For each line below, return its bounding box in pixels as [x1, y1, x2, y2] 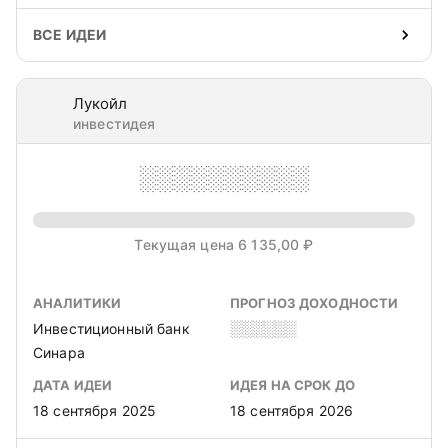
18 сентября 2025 [33, 402, 157, 419]
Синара [33, 344, 85, 361]
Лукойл [73, 94, 127, 113]
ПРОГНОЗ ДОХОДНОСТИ [230, 295, 399, 311]
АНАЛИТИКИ [33, 295, 122, 311]
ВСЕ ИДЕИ [33, 26, 107, 43]
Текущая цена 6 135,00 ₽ [134, 236, 314, 253]
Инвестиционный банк [33, 320, 190, 337]
